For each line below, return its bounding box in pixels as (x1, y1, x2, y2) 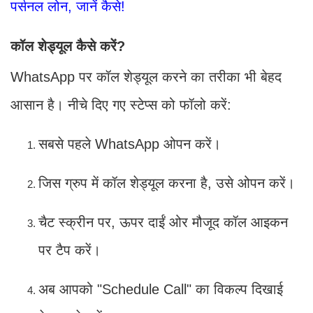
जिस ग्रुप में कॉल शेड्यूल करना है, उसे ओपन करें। (38, 175, 295, 191)
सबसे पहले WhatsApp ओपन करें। (38, 136, 221, 152)
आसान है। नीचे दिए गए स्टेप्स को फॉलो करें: (10, 96, 231, 112)
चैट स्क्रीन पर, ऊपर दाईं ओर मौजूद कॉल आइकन (38, 214, 288, 230)
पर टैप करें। (38, 242, 101, 258)
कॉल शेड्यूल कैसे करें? (10, 38, 125, 54)
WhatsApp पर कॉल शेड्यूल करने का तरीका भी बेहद (10, 68, 282, 85)
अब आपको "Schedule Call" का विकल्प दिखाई (38, 281, 283, 297)
